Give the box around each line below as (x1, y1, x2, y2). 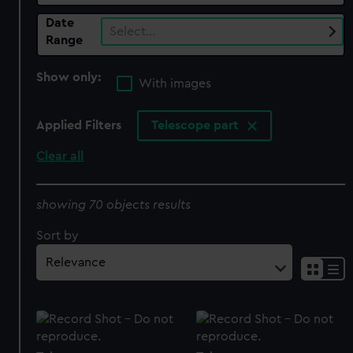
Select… (110, 24, 156, 38)
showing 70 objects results (36, 198, 191, 211)
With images (139, 77, 212, 91)
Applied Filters (36, 119, 122, 132)
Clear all (36, 150, 84, 163)
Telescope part (151, 119, 243, 132)
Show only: (36, 70, 105, 84)
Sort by (36, 229, 80, 242)
